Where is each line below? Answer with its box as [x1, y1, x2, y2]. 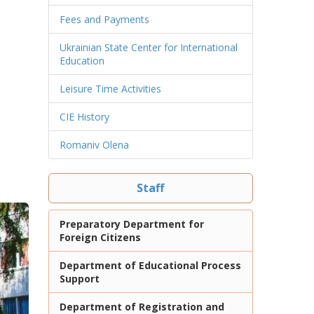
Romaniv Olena [59, 138, 129, 151]
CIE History [59, 110, 109, 123]
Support [59, 272, 100, 285]
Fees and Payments [59, 13, 149, 26]
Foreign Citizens [59, 231, 141, 244]
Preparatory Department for [59, 217, 204, 231]
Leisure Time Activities [59, 82, 161, 95]
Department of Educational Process [59, 259, 241, 272]
